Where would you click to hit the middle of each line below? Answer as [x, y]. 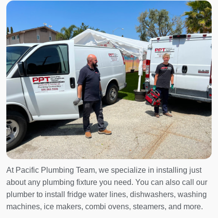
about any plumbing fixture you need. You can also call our [107, 182]
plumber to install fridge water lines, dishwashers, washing [107, 194]
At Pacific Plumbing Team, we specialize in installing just [104, 170]
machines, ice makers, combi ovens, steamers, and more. [105, 206]
